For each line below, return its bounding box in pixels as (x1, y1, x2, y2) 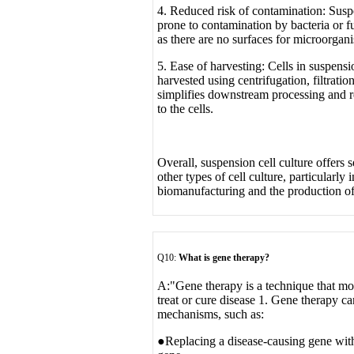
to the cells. (157, 101, 213, 115)
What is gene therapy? (179, 251, 269, 263)
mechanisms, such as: (157, 307, 264, 321)
